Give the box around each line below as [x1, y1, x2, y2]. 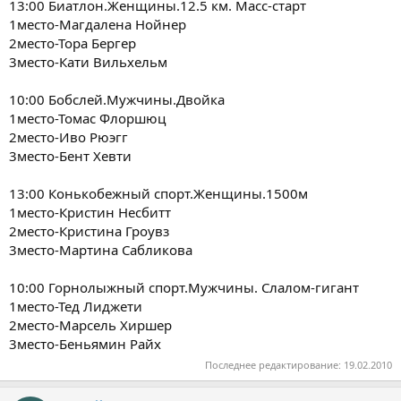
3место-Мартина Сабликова [9, 240, 192, 259]
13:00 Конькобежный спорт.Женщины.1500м [9, 183, 308, 202]
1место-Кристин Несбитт [9, 202, 171, 221]
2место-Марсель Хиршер [9, 315, 172, 334]
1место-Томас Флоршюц [9, 108, 166, 127]
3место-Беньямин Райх [9, 334, 161, 353]
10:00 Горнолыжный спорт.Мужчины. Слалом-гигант [9, 277, 359, 296]
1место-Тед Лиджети [9, 296, 142, 315]
